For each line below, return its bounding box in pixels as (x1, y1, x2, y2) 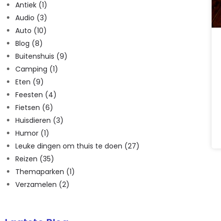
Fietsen (15, 102, 42, 112)
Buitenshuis (15, 51, 56, 61)
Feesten (15, 89, 45, 100)
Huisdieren (15, 115, 53, 125)
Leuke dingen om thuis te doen (15, 141, 124, 151)
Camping (15, 64, 49, 74)
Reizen (15, 153, 39, 164)
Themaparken (15, 166, 66, 177)
